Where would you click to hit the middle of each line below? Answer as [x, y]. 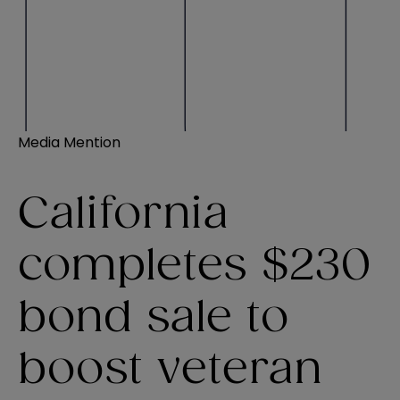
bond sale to [153, 318]
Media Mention [69, 142]
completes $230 [194, 267]
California [123, 215]
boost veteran [170, 370]
